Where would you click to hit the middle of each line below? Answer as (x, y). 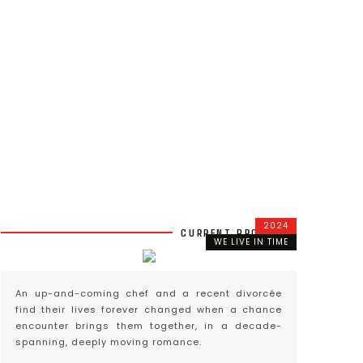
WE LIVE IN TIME (251, 242)
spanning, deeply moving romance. (109, 342)
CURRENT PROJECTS (239, 233)
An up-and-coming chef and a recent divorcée (149, 293)
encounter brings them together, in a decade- (149, 326)
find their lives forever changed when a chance (149, 310)
